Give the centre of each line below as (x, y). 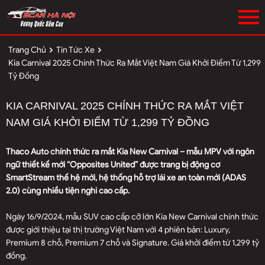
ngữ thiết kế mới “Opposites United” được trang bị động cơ (113, 164)
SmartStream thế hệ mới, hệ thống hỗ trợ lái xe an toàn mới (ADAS (126, 177)
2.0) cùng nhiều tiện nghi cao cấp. (68, 190)
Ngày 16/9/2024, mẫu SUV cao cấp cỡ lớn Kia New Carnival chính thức (132, 216)
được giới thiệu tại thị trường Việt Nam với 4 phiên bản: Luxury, (118, 230)
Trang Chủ (27, 50)
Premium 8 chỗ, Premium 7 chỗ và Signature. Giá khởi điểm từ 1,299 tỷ (132, 243)
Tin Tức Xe (75, 50)
